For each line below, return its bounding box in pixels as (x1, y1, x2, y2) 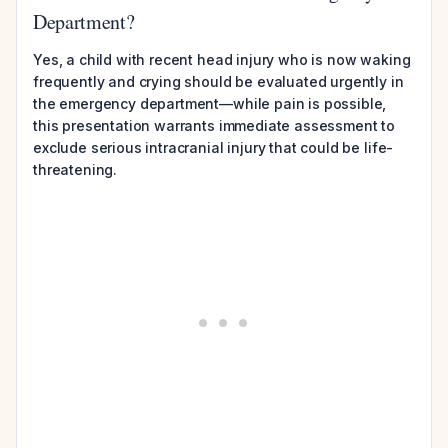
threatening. (33, 161, 118, 178)
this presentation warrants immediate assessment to (33, 117, 395, 134)
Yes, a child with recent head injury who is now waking (33, 51, 411, 68)
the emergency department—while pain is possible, (33, 95, 387, 112)
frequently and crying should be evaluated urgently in (33, 73, 404, 90)
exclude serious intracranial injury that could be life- (33, 139, 394, 156)
